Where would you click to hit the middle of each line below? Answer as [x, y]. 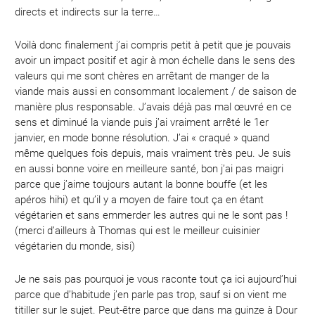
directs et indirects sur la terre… [89, 12]
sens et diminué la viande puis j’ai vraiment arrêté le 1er [142, 123]
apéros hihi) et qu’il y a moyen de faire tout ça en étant [140, 200]
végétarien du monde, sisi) [75, 246]
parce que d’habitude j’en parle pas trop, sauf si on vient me [151, 295]
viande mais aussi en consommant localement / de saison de [156, 92]
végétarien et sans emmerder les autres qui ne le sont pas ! [152, 216]
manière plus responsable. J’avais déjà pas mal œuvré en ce [154, 107]
